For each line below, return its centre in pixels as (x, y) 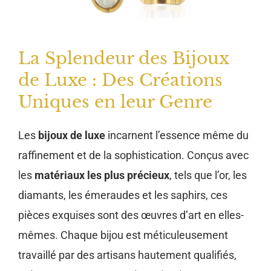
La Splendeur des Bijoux (124, 58)
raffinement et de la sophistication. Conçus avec (133, 155)
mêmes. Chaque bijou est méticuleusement (123, 235)
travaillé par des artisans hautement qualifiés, (127, 255)
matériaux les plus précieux (102, 175)
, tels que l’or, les (208, 175)
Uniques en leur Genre (115, 102)
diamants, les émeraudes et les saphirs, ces (123, 195)
